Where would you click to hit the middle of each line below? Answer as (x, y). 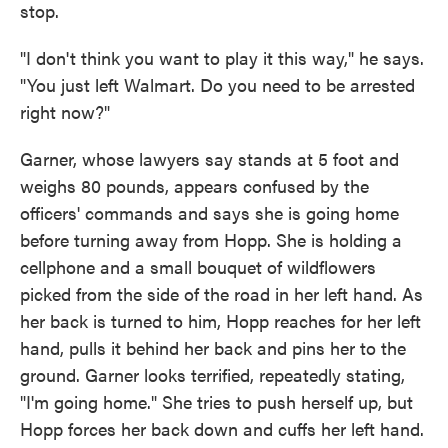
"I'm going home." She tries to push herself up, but (216, 401)
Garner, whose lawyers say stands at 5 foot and (209, 158)
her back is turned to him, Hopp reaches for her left (220, 320)
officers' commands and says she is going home (209, 212)
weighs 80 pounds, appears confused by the (194, 185)
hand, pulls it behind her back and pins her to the (213, 347)
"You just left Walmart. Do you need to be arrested (217, 84)
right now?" (65, 111)
